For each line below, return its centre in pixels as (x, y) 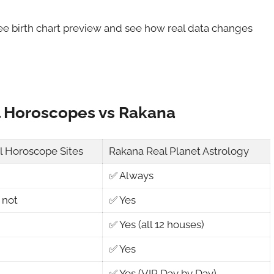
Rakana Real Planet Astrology (179, 151)
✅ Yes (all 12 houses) (157, 225)
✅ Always (131, 176)
